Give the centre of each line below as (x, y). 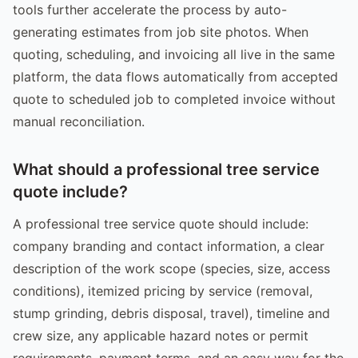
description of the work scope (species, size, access (171, 268)
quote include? (70, 191)
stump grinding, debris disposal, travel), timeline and (171, 313)
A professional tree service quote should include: (161, 223)
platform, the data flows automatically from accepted (175, 76)
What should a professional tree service (166, 169)
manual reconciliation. (79, 121)
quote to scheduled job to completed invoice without (174, 99)
